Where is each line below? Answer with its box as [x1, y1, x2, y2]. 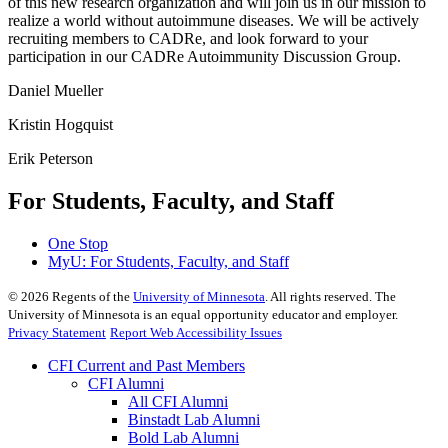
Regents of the [49, 288, 133, 304]
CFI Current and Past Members [48, 356, 245, 374]
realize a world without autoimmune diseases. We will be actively [8, 11, 419, 29]
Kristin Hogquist [8, 115, 113, 133]
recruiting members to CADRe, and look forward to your [8, 29, 368, 47]
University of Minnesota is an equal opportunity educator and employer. [8, 306, 398, 322]
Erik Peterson [8, 149, 93, 167]
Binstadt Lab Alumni [128, 410, 260, 428]
